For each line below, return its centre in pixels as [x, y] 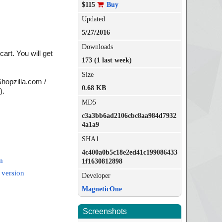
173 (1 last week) [107, 60]
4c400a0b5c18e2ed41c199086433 [129, 152]
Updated [93, 19]
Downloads [97, 47]
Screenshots [105, 211]
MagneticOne [102, 189]
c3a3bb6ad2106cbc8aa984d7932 [129, 116]
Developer [96, 176]
